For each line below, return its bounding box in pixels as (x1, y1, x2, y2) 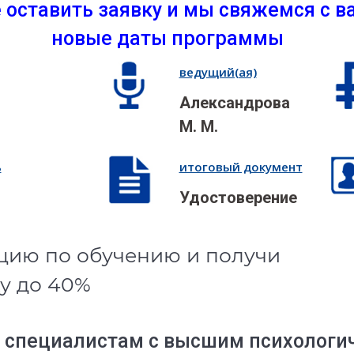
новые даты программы (51, 27, 284, 51)
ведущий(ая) (179, 64, 257, 81)
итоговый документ (179, 159, 303, 175)
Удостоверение (179, 188, 297, 208)
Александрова (179, 93, 290, 113)
